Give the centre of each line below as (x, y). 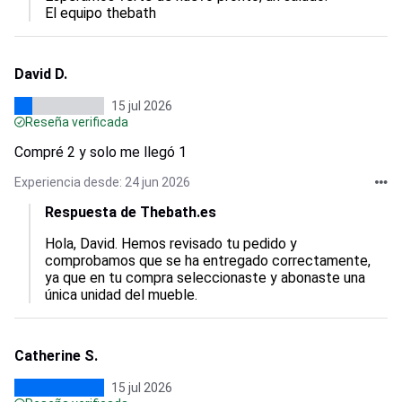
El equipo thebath (100, 13)
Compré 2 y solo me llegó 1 (100, 152)
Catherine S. (56, 356)
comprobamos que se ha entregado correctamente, (210, 261)
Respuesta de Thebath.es (131, 212)
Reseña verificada (77, 122)
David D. (41, 74)
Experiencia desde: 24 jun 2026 (102, 182)
